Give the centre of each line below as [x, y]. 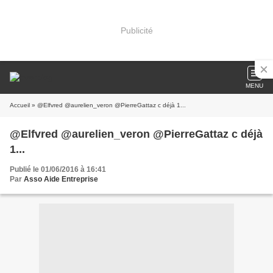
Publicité [136, 30]
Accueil [20, 105]
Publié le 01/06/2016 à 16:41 [58, 169]
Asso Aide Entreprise [61, 179]
